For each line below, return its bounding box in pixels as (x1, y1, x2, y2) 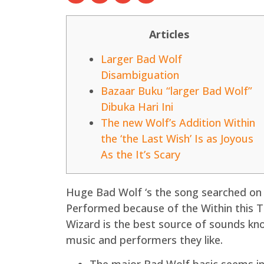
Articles (149, 27, 189, 42)
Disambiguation (101, 67, 179, 82)
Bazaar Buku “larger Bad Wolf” (101, 83, 252, 98)
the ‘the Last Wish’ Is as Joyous (101, 131, 253, 146)
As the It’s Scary (101, 147, 180, 161)
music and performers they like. (66, 232, 223, 247)
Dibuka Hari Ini (101, 99, 173, 114)
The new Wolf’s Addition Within (101, 115, 255, 130)
